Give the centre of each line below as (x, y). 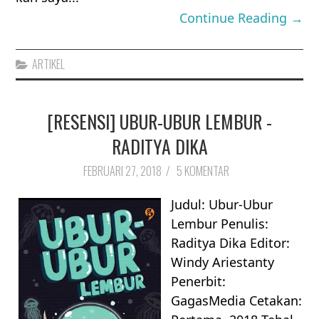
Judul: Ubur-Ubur (222, 205)
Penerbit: (199, 282)
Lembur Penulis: (220, 224)
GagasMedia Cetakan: (237, 301)
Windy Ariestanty (223, 262)
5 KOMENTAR (204, 171)
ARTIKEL (49, 64)
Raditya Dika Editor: (231, 243)
